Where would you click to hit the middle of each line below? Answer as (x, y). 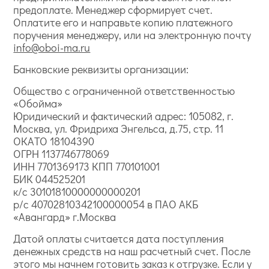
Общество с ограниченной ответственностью (124, 91)
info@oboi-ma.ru (52, 47)
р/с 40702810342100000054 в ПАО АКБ (106, 204)
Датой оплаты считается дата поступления (119, 238)
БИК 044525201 (50, 179)
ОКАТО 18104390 (54, 141)
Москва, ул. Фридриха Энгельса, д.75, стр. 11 (119, 128)
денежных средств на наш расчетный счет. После (132, 251)
